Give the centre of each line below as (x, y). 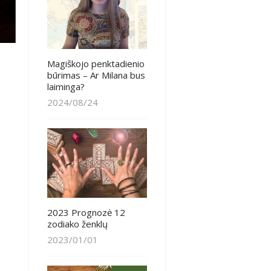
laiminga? (66, 87)
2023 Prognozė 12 (86, 213)
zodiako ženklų (77, 224)
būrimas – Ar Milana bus (96, 75)
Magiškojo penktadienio (96, 64)
